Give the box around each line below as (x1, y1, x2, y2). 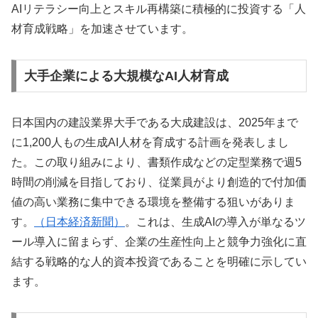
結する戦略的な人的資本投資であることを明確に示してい (11, 255, 307, 268)
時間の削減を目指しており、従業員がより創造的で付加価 (11, 175, 307, 188)
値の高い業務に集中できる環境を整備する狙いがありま (11, 195, 295, 208)
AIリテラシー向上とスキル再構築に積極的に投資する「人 (11, 3, 306, 16)
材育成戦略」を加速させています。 (11, 23, 193, 35)
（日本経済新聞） (34, 215, 125, 228)
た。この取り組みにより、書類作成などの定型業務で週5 (11, 155, 302, 168)
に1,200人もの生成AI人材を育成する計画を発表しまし (11, 136, 289, 148)
